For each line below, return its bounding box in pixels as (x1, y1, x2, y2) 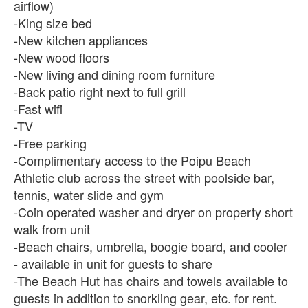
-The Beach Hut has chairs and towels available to (14, 271, 288, 289)
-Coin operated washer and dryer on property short (14, 202, 293, 221)
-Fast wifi (14, 99, 63, 118)
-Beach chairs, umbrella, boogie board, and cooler (14, 236, 287, 255)
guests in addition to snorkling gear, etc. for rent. (14, 288, 277, 307)
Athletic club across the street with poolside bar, (14, 168, 274, 186)
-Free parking (14, 133, 87, 152)
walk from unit (14, 219, 90, 238)
